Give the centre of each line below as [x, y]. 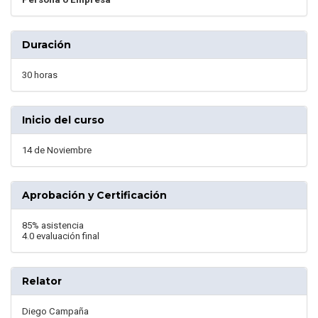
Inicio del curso [63, 120]
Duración [46, 45]
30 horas [40, 75]
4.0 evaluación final [61, 236]
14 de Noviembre [57, 150]
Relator [42, 281]
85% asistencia [53, 226]
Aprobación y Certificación [94, 196]
